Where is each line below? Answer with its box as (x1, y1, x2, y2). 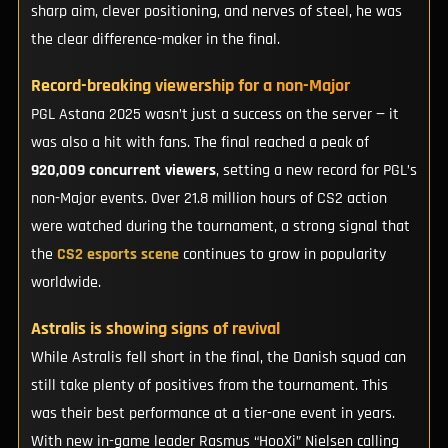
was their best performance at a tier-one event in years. (30, 402, 395, 424)
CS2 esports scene (56, 243, 179, 265)
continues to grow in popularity (178, 243, 386, 265)
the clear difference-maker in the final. (30, 28, 280, 50)
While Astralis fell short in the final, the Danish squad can (30, 346, 406, 368)
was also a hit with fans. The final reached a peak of (30, 131, 369, 153)
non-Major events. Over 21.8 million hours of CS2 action (30, 187, 387, 209)
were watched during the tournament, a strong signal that (30, 215, 410, 237)
